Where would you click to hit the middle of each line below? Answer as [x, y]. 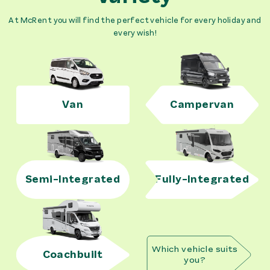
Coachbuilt [73, 254]
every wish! [135, 33]
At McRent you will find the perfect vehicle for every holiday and [135, 20]
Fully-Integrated [202, 180]
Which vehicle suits [195, 249]
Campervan [202, 104]
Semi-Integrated [73, 180]
